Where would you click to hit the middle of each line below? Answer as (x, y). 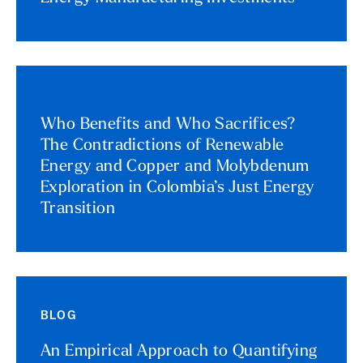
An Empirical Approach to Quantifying (179, 352)
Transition (78, 209)
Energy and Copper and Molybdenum (175, 167)
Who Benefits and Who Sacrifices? (169, 125)
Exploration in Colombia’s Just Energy (177, 188)
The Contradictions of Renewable (162, 146)
